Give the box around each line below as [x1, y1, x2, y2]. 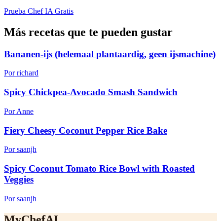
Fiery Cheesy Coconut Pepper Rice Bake [4, 125, 167, 136]
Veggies [4, 174, 34, 184]
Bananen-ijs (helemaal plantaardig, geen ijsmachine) [4, 48, 216, 59]
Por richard [4, 69, 38, 77]
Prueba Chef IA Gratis [4, 6, 74, 15]
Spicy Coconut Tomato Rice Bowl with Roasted [4, 163, 195, 174]
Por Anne [4, 107, 34, 115]
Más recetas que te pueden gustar [4, 25, 173, 38]
